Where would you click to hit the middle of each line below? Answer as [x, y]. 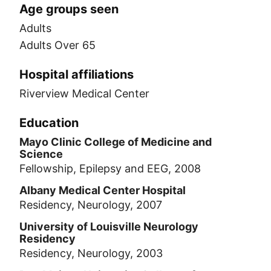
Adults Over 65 [57, 45]
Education [49, 123]
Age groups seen [69, 9]
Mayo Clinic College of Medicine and [116, 142]
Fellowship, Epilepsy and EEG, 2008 [110, 168]
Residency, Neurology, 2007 [91, 205]
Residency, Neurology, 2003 [91, 253]
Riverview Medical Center [84, 93]
